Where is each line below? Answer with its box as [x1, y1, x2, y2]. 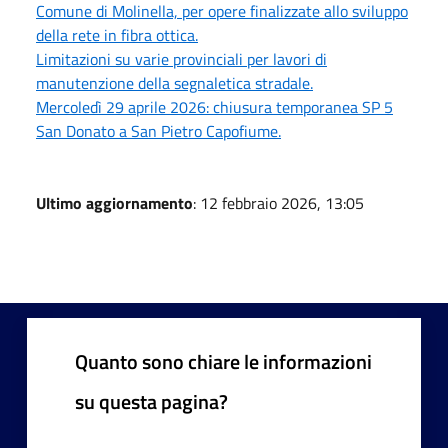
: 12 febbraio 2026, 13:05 [193, 190, 364, 215]
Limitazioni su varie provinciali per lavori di [36, 46, 327, 71]
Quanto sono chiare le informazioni [75, 345, 372, 377]
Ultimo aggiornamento [36, 190, 193, 215]
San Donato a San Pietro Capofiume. [36, 118, 281, 143]
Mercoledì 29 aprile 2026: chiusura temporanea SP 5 [36, 94, 393, 119]
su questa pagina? [75, 385, 228, 417]
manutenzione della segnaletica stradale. [36, 70, 313, 95]
